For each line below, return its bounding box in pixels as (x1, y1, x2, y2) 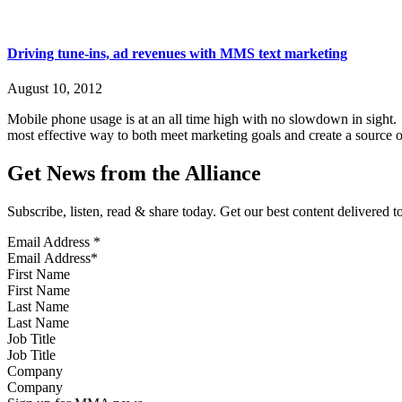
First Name (7, 267, 70, 283)
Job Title (7, 331, 56, 347)
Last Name (7, 299, 69, 315)
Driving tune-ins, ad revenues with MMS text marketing (7, 46, 347, 62)
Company (7, 363, 63, 380)
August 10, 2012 (7, 81, 102, 97)
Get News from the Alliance (7, 162, 261, 186)
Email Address (7, 234, 93, 250)
